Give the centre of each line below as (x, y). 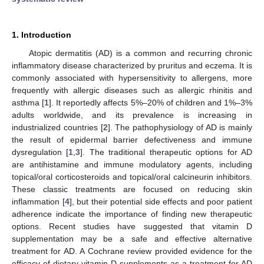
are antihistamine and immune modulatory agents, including (132, 164)
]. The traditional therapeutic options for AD (166, 152)
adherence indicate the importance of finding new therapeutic (132, 214)
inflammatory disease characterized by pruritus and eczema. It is (132, 65)
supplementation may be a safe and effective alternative (132, 238)
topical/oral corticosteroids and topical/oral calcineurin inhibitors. (132, 176)
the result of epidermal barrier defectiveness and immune (132, 139)
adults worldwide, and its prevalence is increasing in (132, 115)
